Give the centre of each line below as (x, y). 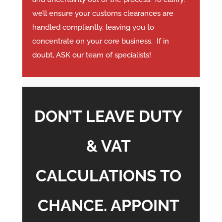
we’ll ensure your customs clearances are (103, 14)
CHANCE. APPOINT (108, 206)
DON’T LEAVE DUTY (109, 116)
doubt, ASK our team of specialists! (91, 55)
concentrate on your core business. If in (100, 41)
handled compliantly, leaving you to (93, 28)
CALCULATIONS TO (108, 176)
